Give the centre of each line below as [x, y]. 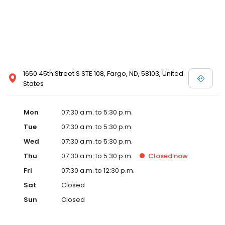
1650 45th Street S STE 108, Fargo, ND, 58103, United [103, 73]
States [33, 83]
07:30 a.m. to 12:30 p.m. [98, 170]
